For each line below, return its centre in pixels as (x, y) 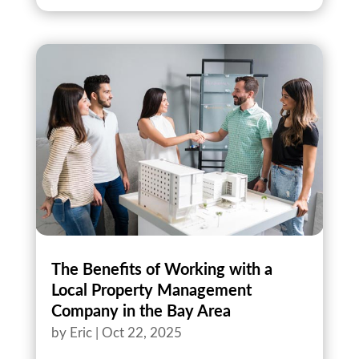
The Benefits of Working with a (161, 270)
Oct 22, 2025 (141, 333)
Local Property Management (151, 291)
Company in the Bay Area (141, 312)
